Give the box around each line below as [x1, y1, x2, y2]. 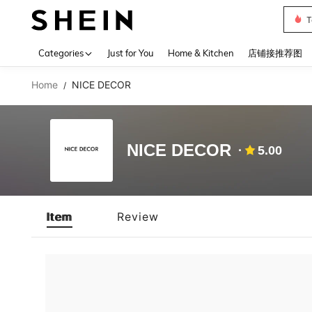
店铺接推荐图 [248, 47, 302, 58]
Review [117, 209, 159, 224]
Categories [38, 47, 84, 58]
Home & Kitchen [168, 47, 234, 58]
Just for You [107, 47, 154, 58]
